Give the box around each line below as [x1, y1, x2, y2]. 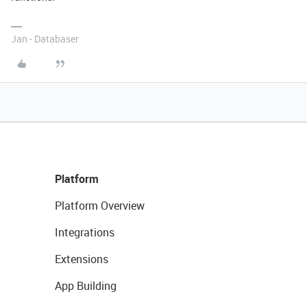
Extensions [55, 251, 108, 267]
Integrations [55, 225, 114, 240]
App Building [55, 278, 116, 293]
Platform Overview [55, 198, 145, 213]
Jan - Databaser [11, 32, 79, 45]
